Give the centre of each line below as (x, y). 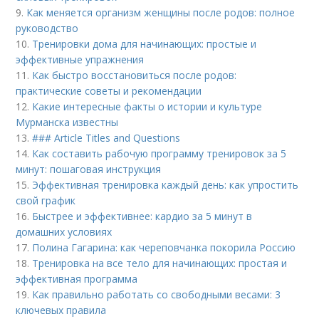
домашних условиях (64, 231)
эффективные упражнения (80, 59)
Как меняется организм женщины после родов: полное (161, 12)
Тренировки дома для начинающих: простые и (145, 43)
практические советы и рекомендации (109, 90)
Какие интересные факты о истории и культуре (147, 106)
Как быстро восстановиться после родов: (135, 75)
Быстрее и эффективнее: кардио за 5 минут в (142, 216)
